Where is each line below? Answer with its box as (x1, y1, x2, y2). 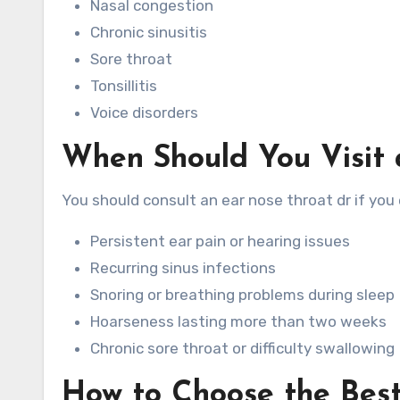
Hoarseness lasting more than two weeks (90, 312, 387, 330)
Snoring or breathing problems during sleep (90, 286, 395, 304)
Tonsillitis (90, 77, 157, 95)
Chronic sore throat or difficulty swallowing (90, 339, 395, 357)
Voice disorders (90, 104, 198, 121)
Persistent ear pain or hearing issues (90, 232, 350, 250)
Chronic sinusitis (90, 23, 207, 41)
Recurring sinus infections (90, 259, 276, 277)
